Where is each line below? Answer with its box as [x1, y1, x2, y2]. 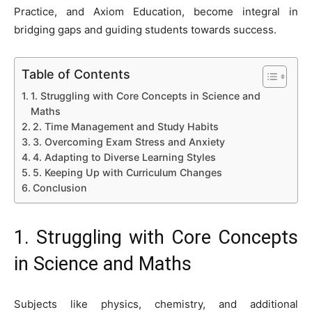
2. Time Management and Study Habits [32, 120, 219, 132]
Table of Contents [22, 66, 130, 81]
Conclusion [32, 181, 87, 194]
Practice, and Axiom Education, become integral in [14, 4, 298, 18]
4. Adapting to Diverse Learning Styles [32, 150, 216, 163]
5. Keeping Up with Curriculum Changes [32, 166, 222, 178]
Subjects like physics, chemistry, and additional [14, 297, 298, 311]
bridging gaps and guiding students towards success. [14, 22, 276, 36]
